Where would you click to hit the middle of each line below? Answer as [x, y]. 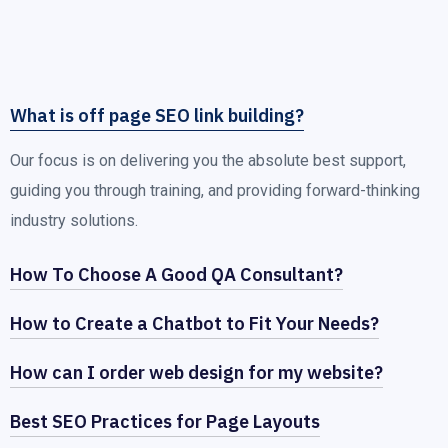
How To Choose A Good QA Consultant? [176, 274]
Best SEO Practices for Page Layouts [165, 421]
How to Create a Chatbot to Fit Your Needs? [194, 323]
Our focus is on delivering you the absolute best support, [208, 160]
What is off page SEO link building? [157, 115]
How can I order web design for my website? [196, 372]
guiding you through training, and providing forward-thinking [215, 190]
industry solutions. [74, 220]
